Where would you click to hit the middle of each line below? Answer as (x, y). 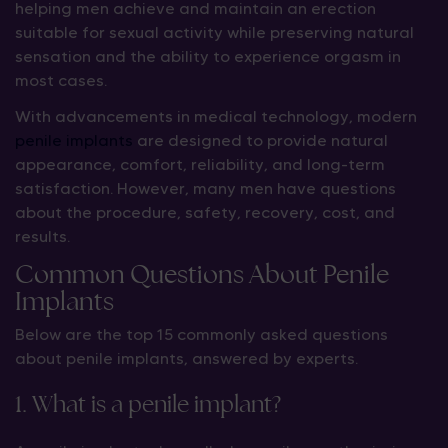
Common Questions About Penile (202, 274)
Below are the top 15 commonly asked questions (201, 334)
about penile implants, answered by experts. (186, 358)
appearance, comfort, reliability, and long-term (200, 164)
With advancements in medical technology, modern (216, 116)
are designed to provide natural (260, 140)
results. (42, 236)
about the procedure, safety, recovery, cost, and (205, 212)
